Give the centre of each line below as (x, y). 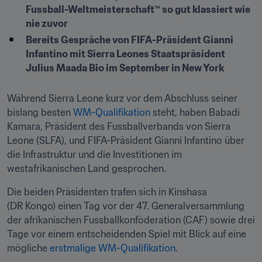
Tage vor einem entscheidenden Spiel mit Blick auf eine (127, 234)
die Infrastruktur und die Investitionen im (94, 154)
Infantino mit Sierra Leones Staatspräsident (125, 54)
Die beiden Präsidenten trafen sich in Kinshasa (107, 192)
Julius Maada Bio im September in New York (125, 68)
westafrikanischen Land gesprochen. (87, 168)
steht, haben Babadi (195, 112)
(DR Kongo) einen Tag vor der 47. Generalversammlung (126, 206)
